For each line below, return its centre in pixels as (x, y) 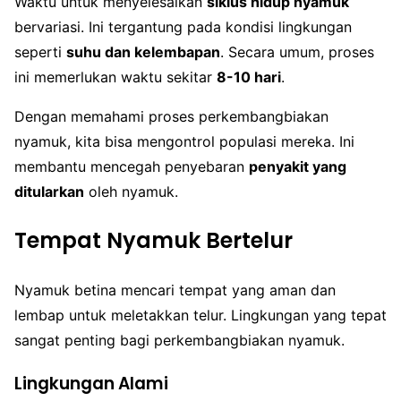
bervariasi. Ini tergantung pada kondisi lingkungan (183, 27)
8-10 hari (249, 77)
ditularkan (49, 192)
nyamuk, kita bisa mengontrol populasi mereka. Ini (184, 142)
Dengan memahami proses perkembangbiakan (171, 117)
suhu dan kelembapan (143, 52)
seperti (40, 52)
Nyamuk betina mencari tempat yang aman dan (175, 290)
